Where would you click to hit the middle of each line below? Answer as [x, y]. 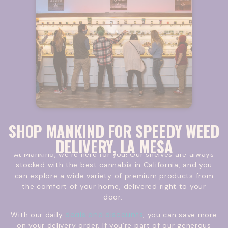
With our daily [38, 215]
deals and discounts [104, 215]
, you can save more [180, 215]
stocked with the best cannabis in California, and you [114, 165]
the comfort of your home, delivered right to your [114, 187]
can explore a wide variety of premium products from [114, 176]
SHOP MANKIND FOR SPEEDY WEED [114, 131]
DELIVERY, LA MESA [114, 147]
